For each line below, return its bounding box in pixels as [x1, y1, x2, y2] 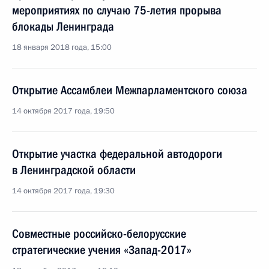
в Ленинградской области [12, 163, 136, 177]
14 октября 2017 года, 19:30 [12, 186, 115, 196]
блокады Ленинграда [12, 19, 114, 34]
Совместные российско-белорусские [12, 226, 186, 241]
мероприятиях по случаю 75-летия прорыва [12, 3, 222, 17]
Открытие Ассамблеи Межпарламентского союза [12, 83, 247, 97]
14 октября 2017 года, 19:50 [12, 106, 115, 116]
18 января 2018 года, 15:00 [12, 42, 112, 53]
